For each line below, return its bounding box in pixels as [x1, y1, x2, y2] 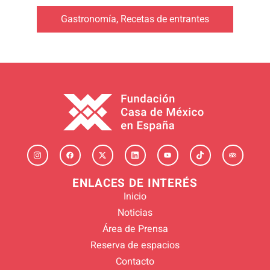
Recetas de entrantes [121, 13, 209, 25]
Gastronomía [61, 13, 116, 25]
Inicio [124, 189, 146, 204]
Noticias [118, 206, 152, 221]
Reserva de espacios [90, 238, 180, 253]
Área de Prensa [102, 222, 168, 237]
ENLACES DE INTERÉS [72, 175, 198, 192]
